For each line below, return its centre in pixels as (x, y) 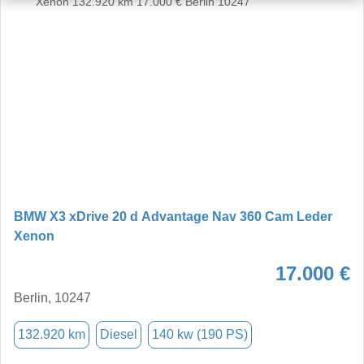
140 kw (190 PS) (200, 334)
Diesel (119, 334)
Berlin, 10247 (52, 297)
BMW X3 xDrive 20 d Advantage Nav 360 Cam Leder (173, 216)
